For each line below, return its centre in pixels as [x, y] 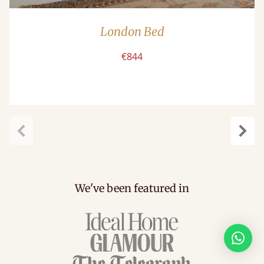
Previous [40, 145]
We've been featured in [132, 189]
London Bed [132, 32]
